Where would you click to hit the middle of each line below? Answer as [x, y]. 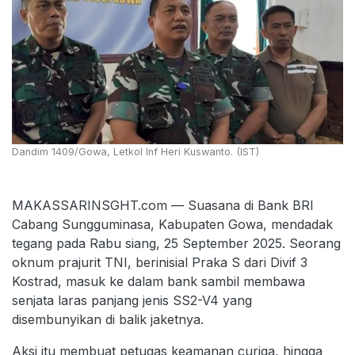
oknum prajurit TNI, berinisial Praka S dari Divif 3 [160, 263]
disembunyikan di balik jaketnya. [108, 320]
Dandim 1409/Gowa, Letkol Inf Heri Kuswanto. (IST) [136, 152]
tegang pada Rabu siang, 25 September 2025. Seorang [176, 244]
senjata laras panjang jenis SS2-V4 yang [132, 301]
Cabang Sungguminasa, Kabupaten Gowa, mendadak [172, 225]
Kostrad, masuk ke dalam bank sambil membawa [158, 282]
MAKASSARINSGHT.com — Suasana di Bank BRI [163, 206]
